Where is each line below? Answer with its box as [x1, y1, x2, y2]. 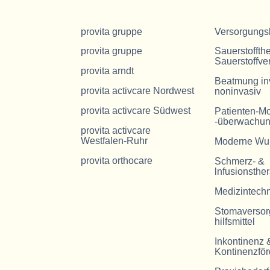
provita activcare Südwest [81, 105, 191, 116]
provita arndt [81, 65, 134, 76]
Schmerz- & [214, 155, 265, 166]
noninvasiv [214, 86, 261, 96]
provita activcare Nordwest [81, 85, 195, 96]
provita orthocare [81, 155, 153, 166]
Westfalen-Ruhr [81, 135, 148, 146]
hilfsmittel [214, 216, 255, 227]
